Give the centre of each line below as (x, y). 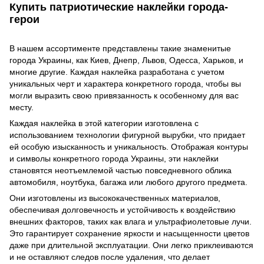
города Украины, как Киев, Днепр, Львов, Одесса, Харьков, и (126, 60)
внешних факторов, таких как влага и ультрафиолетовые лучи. (131, 222)
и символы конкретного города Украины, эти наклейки (114, 159)
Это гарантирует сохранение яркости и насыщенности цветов (129, 234)
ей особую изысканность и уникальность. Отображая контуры (129, 147)
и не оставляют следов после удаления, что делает (110, 257)
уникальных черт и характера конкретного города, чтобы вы (125, 84)
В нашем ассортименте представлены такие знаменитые (120, 49)
